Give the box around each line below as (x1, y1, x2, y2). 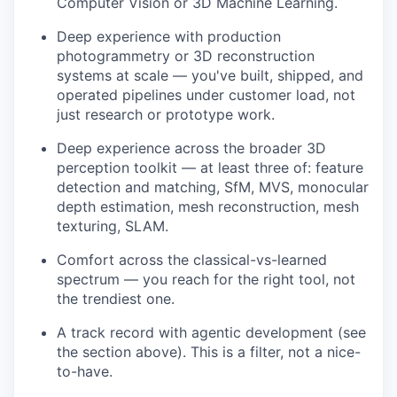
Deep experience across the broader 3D (57, 138, 326, 157)
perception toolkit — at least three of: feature (57, 158, 363, 176)
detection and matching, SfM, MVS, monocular (57, 177, 369, 196)
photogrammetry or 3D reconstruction (57, 46, 315, 65)
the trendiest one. (57, 289, 175, 307)
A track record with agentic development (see (57, 323, 366, 341)
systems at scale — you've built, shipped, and (57, 66, 363, 84)
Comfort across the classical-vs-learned (57, 250, 327, 269)
